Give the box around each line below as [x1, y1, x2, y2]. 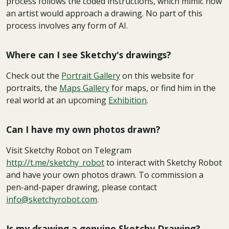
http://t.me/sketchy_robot [6, 157, 104, 168]
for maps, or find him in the [109, 82, 216, 94]
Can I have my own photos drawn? [6, 123, 161, 135]
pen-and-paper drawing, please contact [6, 181, 157, 193]
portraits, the [6, 82, 59, 94]
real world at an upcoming [6, 95, 108, 106]
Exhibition [108, 95, 147, 106]
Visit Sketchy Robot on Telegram [6, 145, 131, 156]
